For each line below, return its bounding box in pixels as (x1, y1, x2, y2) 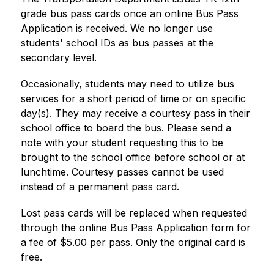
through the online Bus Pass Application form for (20, 221, 251, 234)
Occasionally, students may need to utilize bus (20, 78, 234, 90)
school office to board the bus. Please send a (20, 122, 231, 134)
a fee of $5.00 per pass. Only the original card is (20, 236, 245, 248)
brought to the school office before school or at (20, 151, 245, 163)
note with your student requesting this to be (20, 136, 223, 149)
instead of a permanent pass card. (20, 180, 179, 193)
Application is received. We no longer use (20, 22, 213, 34)
